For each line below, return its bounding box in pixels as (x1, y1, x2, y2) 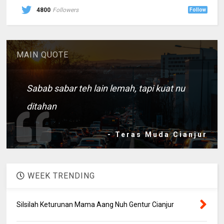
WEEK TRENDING (25, 170, 95, 180)
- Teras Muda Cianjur (107, 130, 207, 138)
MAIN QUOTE (16, 49, 69, 59)
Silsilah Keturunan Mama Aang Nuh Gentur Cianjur (16, 200, 174, 208)
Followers (52, 6, 79, 13)
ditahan (26, 100, 57, 111)
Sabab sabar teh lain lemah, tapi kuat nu (26, 82, 185, 93)
